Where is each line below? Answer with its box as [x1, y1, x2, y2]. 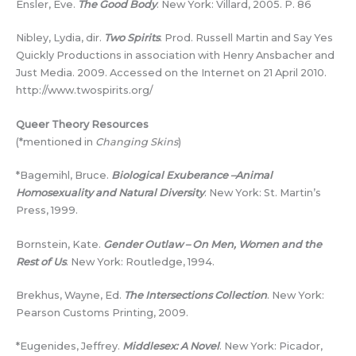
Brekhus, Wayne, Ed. [16, 288, 124, 301]
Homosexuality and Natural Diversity [16, 187, 204, 199]
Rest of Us [16, 255, 66, 268]
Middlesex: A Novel [122, 340, 219, 353]
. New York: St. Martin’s [204, 187, 321, 199]
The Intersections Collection [124, 288, 267, 301]
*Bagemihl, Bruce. [16, 169, 111, 182]
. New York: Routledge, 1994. [66, 255, 215, 268]
